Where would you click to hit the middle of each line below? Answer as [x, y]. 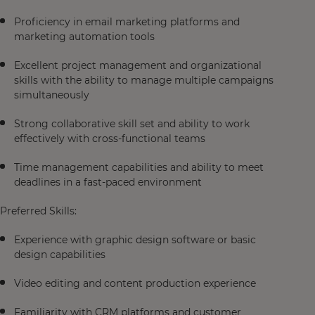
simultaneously [52, 95]
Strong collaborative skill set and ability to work [132, 124]
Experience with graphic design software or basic [135, 240]
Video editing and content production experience [135, 283]
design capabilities [60, 255]
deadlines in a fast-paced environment [108, 182]
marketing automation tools [84, 37]
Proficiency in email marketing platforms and [127, 22]
